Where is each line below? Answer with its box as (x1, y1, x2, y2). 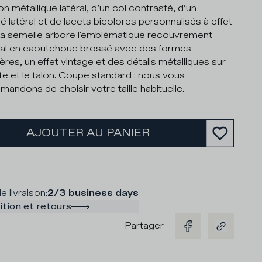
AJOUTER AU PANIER (26, 126, 150, 140)
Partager (124, 220, 164, 232)
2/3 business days (47, 187, 139, 199)
